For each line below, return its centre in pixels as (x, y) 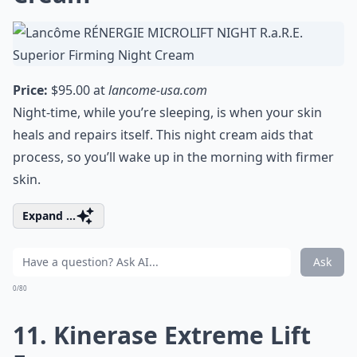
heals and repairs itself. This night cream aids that (163, 135)
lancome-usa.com (158, 90)
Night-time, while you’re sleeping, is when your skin (167, 112)
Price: (30, 90)
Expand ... (49, 216)
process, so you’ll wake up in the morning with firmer (173, 157)
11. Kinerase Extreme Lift (162, 335)
